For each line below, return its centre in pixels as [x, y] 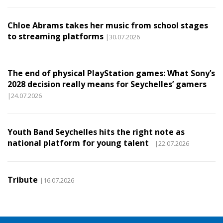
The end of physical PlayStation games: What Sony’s [111, 73]
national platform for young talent [80, 143]
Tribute [23, 180]
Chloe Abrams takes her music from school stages [108, 26]
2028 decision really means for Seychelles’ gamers [107, 84]
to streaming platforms [56, 37]
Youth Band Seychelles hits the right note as [96, 132]
